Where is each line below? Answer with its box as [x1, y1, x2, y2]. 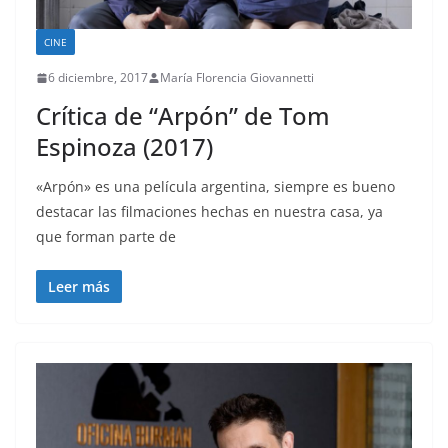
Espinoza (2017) [36, 130, 213, 164]
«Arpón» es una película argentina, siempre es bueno [36, 177, 395, 197]
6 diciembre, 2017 [48, 69, 148, 87]
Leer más [48, 277, 110, 297]
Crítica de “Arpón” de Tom [36, 99, 330, 133]
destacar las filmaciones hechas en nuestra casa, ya [36, 202, 383, 222]
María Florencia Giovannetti [160, 69, 314, 87]
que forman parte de [36, 227, 176, 247]
